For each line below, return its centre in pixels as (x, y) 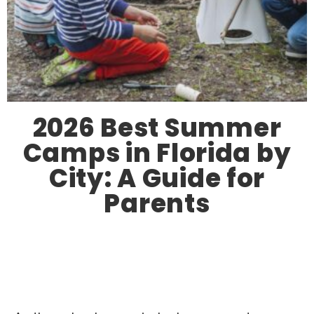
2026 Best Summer (157, 128)
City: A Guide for (157, 179)
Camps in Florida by (157, 153)
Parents (157, 204)
